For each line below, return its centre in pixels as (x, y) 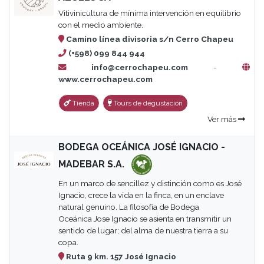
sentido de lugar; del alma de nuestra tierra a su (143, 230)
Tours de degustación (147, 103)
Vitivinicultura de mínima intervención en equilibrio (149, 13)
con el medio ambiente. (100, 25)
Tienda (82, 103)
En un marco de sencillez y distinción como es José (150, 183)
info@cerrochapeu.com (127, 67)
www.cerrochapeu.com (105, 79)
